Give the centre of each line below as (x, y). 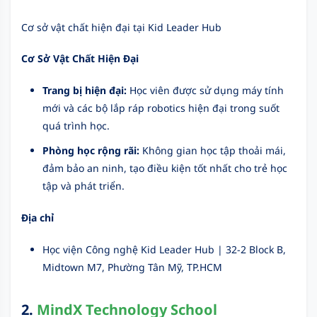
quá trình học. (76, 125)
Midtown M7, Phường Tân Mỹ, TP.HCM (132, 267)
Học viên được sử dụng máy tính (205, 90)
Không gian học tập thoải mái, (213, 150)
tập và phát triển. (83, 185)
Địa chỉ (38, 217)
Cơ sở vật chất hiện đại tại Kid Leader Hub (121, 27)
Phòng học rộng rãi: (91, 150)
